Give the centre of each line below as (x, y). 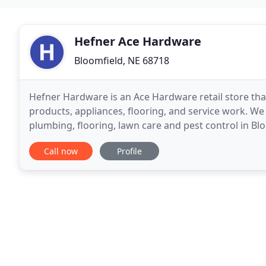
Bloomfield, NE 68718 (122, 61)
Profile (129, 151)
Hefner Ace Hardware (138, 41)
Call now (61, 151)
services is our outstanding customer (113, 140)
